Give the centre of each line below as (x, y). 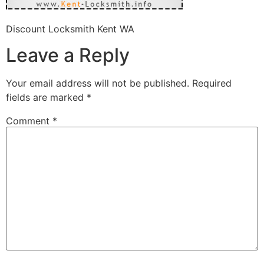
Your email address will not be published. (98, 83)
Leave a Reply (68, 55)
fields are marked (46, 98)
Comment (29, 121)
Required (212, 83)
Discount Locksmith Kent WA (70, 29)
